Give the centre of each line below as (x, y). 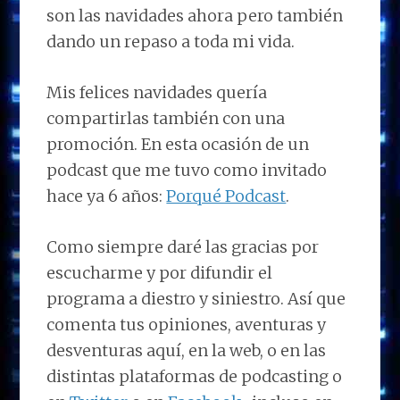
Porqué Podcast (226, 196)
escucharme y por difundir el (160, 272)
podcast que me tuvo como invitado (187, 170)
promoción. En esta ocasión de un (178, 144)
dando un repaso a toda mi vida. (171, 41)
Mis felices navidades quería (157, 92)
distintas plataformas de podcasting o (195, 376)
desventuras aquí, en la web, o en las (187, 350)
